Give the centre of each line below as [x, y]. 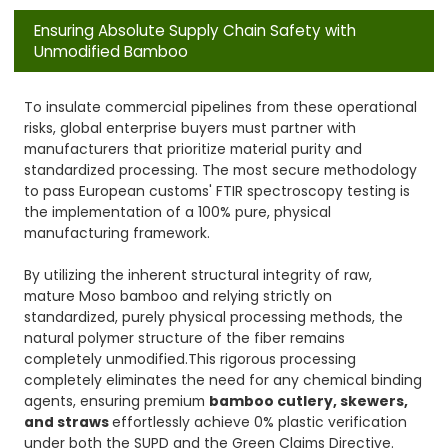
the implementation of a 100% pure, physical [178, 211]
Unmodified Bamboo [111, 51]
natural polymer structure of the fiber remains [185, 337]
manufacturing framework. [117, 232]
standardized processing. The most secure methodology [221, 169]
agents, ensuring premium [117, 400]
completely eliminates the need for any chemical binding [223, 379]
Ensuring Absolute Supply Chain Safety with [195, 30]
